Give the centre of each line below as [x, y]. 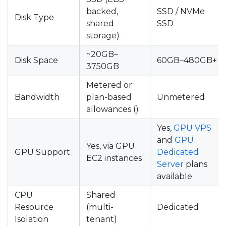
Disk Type [34, 17]
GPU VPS [192, 128]
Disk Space [36, 60]
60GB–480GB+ [187, 60]
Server [170, 164]
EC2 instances [114, 158]
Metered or [109, 85]
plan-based [109, 97]
